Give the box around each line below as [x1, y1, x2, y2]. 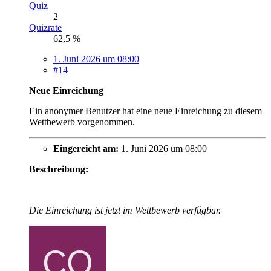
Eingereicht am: [53, 143, 119, 154]
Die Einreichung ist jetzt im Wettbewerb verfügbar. [29, 205, 221, 216]
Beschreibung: [29, 164, 88, 175]
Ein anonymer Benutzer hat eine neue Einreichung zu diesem [29, 106, 262, 117]
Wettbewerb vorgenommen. [29, 117, 135, 128]
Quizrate [29, 22, 62, 33]
